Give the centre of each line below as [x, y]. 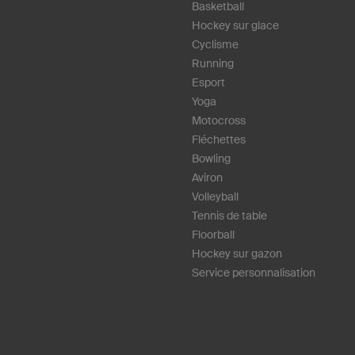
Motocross [219, 121]
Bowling [211, 159]
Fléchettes [219, 140]
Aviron [207, 178]
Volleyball [215, 197]
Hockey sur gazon [237, 254]
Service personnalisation [254, 273]
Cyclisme [215, 45]
